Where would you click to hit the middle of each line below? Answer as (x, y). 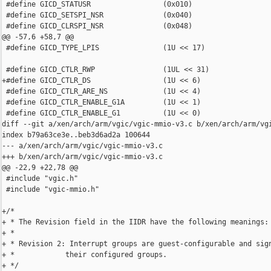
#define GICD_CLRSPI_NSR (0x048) (97, 26)
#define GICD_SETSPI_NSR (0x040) (97, 15)
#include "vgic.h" (40, 179)
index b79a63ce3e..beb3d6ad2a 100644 (76, 135)
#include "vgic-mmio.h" (51, 190)
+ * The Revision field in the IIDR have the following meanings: (135, 222)
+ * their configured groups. (84, 255)
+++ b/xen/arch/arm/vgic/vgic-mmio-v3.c (82, 157)
